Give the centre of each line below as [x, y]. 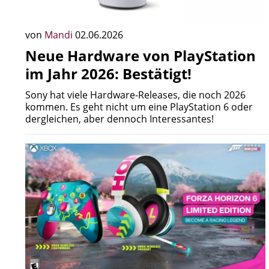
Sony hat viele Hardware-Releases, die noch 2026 [135, 95]
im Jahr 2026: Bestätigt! [108, 74]
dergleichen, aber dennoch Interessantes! [119, 119]
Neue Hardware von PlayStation [141, 56]
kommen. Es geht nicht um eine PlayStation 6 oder [139, 107]
